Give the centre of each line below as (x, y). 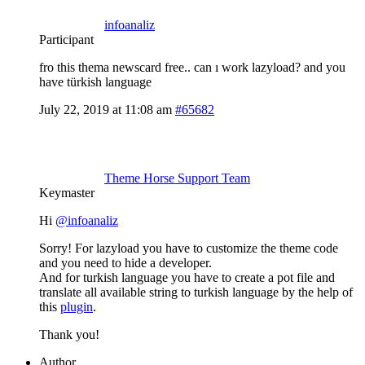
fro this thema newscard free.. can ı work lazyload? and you (192, 67)
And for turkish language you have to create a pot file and (187, 277)
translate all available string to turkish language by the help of (196, 292)
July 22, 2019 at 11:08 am (106, 109)
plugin (77, 306)
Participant (66, 39)
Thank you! (69, 334)
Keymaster (67, 192)
